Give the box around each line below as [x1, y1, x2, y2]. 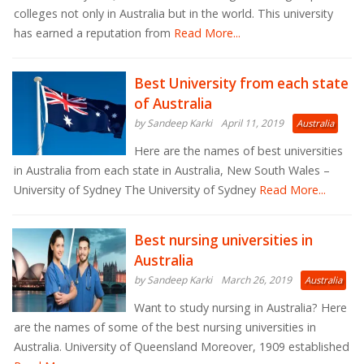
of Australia [134, 93, 212, 113]
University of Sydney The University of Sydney [14, 181, 256, 197]
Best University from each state [134, 73, 349, 93]
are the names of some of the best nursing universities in [14, 318, 316, 335]
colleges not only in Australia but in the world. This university [14, 5, 333, 21]
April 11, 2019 [221, 115, 284, 130]
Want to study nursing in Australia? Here [134, 299, 347, 315]
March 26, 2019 [221, 272, 292, 287]
